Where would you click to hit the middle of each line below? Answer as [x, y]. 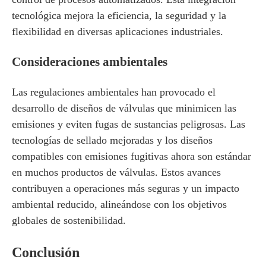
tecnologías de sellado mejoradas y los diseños [112, 140]
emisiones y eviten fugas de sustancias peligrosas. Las [129, 124]
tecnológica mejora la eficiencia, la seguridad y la [119, 15]
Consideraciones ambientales [90, 62]
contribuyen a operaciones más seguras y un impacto [126, 188]
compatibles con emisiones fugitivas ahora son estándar [132, 156]
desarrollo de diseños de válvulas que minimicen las [124, 108]
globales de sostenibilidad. [69, 220]
